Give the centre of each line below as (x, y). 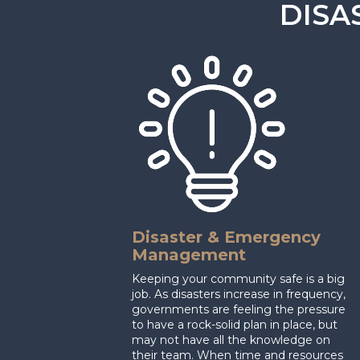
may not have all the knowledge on (231, 340)
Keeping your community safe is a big (239, 278)
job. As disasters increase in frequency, (239, 294)
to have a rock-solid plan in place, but (235, 324)
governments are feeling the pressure (239, 309)
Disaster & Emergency (227, 237)
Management (189, 254)
